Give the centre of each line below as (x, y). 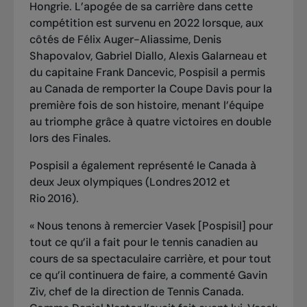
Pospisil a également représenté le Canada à (143, 165)
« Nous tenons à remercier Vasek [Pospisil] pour (151, 225)
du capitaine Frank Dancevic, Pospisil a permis (147, 72)
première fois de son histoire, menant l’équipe (146, 105)
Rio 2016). (54, 198)
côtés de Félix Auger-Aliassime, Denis (125, 39)
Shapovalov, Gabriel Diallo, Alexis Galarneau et (148, 56)
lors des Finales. (73, 138)
